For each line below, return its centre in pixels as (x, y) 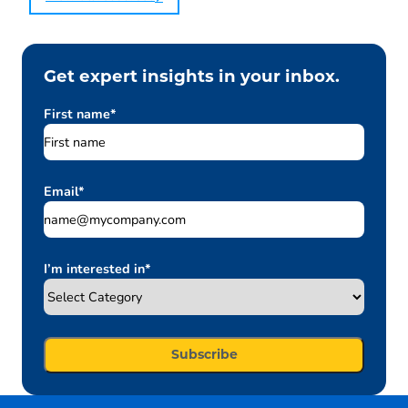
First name (77, 114)
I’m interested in (94, 269)
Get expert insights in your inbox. (192, 78)
